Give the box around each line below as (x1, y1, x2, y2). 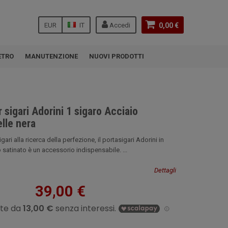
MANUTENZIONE (25, 52, 78, 60)
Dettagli (154, 166, 176, 174)
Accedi (108, 21, 130, 29)
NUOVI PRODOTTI (89, 52, 144, 60)
